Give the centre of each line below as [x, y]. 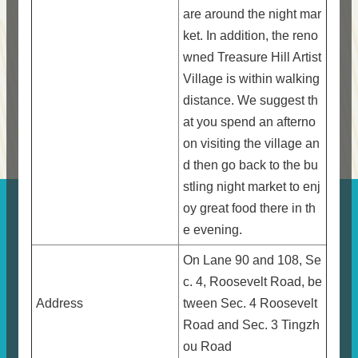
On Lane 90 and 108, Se [252, 260]
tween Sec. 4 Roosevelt [250, 303]
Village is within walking [251, 79]
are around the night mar [252, 14]
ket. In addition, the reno [251, 36]
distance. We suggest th [251, 100]
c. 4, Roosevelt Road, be [253, 282]
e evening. [213, 230]
